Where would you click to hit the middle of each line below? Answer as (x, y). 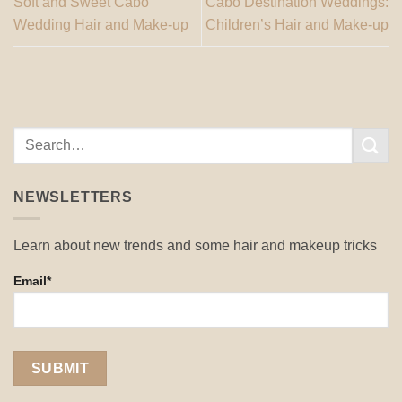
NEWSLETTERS (73, 197)
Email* (32, 281)
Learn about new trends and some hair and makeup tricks (195, 246)
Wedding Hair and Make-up (101, 25)
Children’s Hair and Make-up (297, 25)
